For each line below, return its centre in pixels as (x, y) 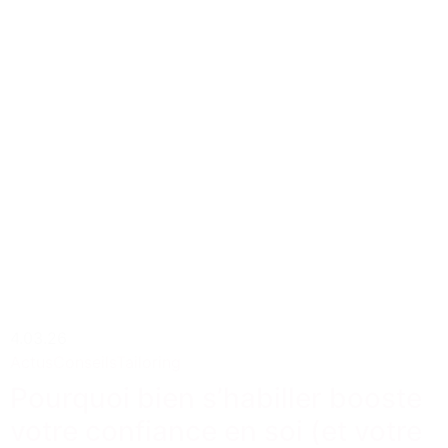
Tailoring (148, 361)
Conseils (84, 361)
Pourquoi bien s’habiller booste (216, 397)
